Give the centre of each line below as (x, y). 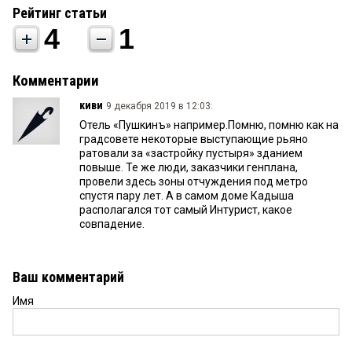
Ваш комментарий (68, 277)
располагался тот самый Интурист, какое (186, 209)
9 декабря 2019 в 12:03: (159, 106)
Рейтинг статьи (60, 13)
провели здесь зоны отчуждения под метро (194, 181)
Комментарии (56, 81)
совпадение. (112, 224)
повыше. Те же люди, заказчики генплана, (189, 167)
